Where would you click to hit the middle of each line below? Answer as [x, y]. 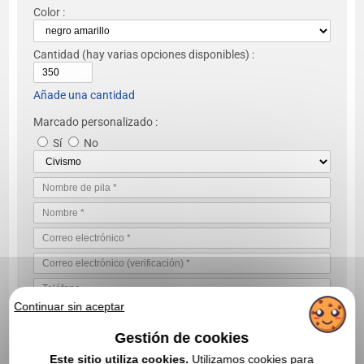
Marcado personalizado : [96, 121]
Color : [50, 12]
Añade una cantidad [84, 95]
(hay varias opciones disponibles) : [167, 54]
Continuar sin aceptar [69, 306]
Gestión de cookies [182, 338]
